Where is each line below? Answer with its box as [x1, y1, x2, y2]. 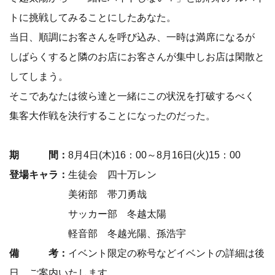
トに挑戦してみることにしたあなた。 [9, 12, 176, 23]
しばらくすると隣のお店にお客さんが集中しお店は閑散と [9, 51, 265, 63]
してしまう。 [9, 71, 68, 82]
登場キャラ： [9, 169, 68, 180]
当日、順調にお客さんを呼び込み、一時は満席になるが [9, 31, 255, 43]
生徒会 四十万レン [68, 169, 157, 180]
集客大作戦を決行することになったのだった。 [9, 110, 215, 122]
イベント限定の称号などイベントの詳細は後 [68, 247, 265, 259]
